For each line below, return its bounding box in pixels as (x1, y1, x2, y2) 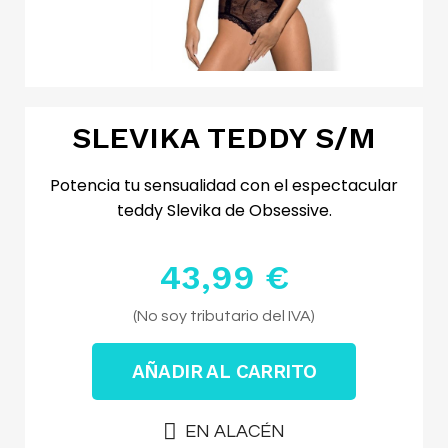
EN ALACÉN (185, 421, 285, 441)
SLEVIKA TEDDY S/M (72, 120, 376, 155)
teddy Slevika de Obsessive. (116, 199, 332, 222)
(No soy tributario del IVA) (133, 308, 315, 324)
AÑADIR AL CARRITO (131, 360, 317, 383)
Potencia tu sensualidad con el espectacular (50, 174, 398, 197)
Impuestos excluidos (157, 306, 291, 321)
